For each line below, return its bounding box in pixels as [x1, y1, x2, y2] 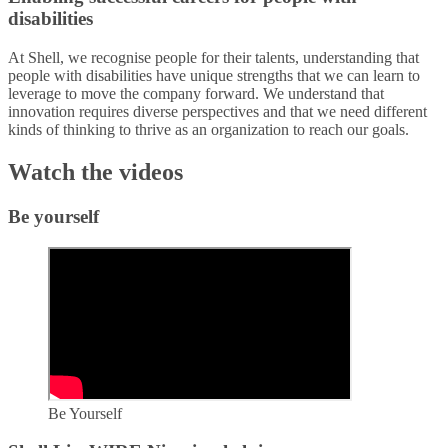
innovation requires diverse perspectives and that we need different [8, 103, 427, 121]
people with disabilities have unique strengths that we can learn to [8, 67, 420, 85]
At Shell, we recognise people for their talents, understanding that [8, 49, 419, 67]
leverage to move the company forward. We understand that [8, 85, 384, 103]
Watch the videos [8, 159, 183, 186]
